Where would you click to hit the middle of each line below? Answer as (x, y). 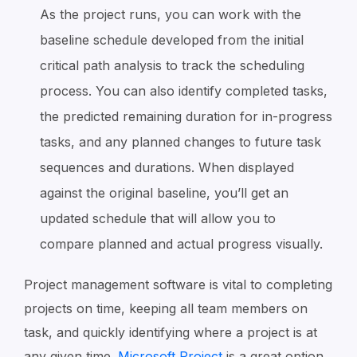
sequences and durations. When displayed (167, 167)
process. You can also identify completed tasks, (184, 91)
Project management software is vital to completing (178, 284)
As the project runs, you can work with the (171, 14)
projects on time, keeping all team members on (166, 308)
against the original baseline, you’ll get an (164, 193)
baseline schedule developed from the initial (172, 40)
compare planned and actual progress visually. (181, 244)
